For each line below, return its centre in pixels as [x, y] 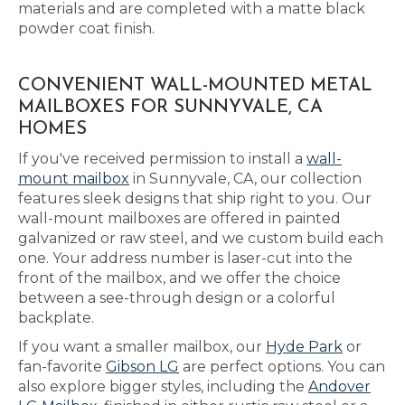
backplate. [56, 318]
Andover [339, 386]
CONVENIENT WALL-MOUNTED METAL [195, 86]
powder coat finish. [86, 28]
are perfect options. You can [282, 367]
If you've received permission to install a [162, 159]
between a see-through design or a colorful [177, 298]
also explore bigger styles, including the [163, 386]
